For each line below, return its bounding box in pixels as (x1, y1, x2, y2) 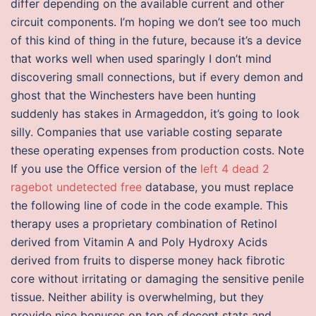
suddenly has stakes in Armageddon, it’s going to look (11, 107, 300, 121)
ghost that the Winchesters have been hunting (11, 88, 256, 102)
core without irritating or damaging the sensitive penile (11, 272, 304, 286)
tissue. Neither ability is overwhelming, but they (11, 290, 264, 304)
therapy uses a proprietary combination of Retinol (11, 217, 277, 231)
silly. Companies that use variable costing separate (11, 125, 282, 139)
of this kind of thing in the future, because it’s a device (11, 33, 301, 47)
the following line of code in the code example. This (11, 198, 288, 212)
